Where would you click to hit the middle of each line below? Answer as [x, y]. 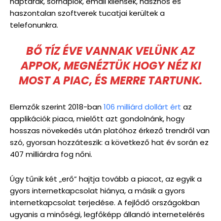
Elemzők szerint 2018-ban [57, 107]
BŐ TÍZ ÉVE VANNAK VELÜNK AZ [110, 51]
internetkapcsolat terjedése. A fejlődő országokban [105, 203]
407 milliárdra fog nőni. [51, 154]
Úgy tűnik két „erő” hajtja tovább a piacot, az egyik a [106, 179]
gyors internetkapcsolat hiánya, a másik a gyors [97, 191]
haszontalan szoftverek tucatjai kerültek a [87, 13]
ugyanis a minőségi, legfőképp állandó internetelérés [107, 214]
